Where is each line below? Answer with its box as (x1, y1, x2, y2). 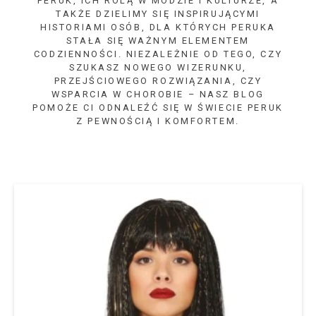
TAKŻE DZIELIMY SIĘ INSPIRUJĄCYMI (56, 8, 260, 19)
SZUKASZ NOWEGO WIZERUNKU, (69, 62, 247, 73)
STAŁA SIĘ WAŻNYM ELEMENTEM (66, 35, 250, 46)
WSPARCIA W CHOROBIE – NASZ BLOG (51, 89, 265, 99)
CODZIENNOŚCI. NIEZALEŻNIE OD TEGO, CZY (33, 49, 283, 59)
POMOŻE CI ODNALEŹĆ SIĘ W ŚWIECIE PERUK (32, 102, 284, 113)
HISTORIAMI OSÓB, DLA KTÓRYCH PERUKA (40, 22, 276, 32)
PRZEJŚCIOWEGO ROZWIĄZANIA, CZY (54, 75, 262, 86)
